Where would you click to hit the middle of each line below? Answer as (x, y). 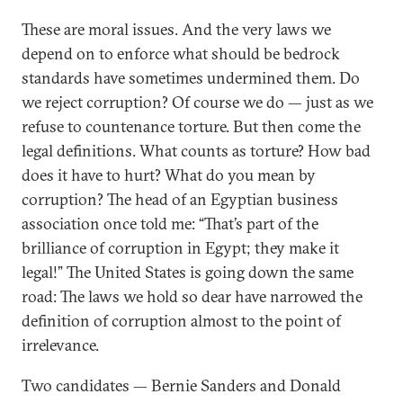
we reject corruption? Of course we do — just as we (197, 102)
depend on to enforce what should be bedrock (181, 54)
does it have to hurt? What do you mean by (169, 175)
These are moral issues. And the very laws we (176, 29)
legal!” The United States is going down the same (188, 272)
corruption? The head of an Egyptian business (180, 199)
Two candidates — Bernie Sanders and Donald (181, 385)
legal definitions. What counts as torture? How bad (196, 151)
